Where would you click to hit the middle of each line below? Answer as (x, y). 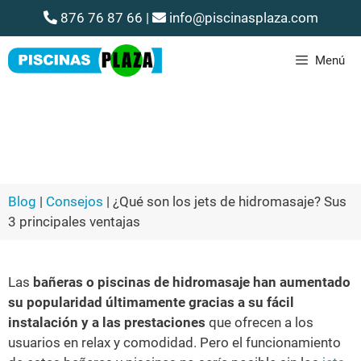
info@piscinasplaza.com (242, 18)
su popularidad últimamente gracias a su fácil (151, 302)
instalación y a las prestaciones (107, 322)
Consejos (75, 201)
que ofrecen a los (259, 322)
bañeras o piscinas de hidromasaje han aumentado (190, 282)
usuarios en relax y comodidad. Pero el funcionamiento (174, 342)
